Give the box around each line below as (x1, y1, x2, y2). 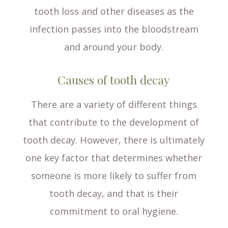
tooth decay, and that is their (49, 187, 179, 200)
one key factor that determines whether (25, 152, 203, 164)
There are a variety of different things (31, 98, 197, 111)
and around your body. (64, 41, 164, 53)
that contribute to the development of (28, 116, 199, 129)
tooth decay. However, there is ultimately (23, 134, 205, 147)
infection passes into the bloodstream (29, 23, 198, 36)
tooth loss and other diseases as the (34, 5, 194, 18)
